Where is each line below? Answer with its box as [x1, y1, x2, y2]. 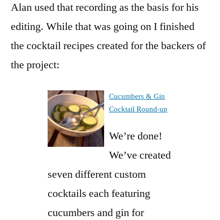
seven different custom [48, 167, 146, 181]
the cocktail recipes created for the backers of [11, 38, 206, 53]
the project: [11, 57, 59, 72]
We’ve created [109, 148, 171, 162]
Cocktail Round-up [109, 104, 167, 114]
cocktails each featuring [48, 186, 150, 200]
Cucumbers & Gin [109, 91, 165, 101]
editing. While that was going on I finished [11, 19, 194, 33]
